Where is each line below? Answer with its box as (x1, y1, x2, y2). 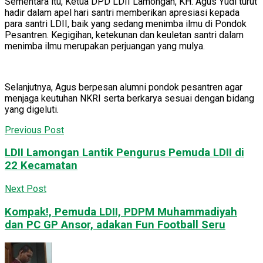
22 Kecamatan (5, 159, 77, 173)
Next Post (5, 183, 46, 195)
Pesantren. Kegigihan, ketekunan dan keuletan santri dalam (5, 29, 244, 41)
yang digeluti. (5, 103, 59, 115)
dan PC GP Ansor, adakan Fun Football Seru (5, 218, 225, 231)
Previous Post (5, 124, 64, 136)
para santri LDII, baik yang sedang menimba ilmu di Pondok (5, 18, 247, 29)
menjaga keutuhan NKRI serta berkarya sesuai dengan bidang (5, 92, 254, 104)
